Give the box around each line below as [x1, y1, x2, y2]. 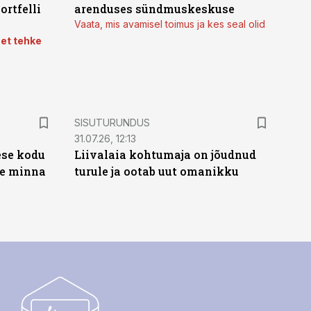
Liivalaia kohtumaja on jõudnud [74, 147, 256, 162]
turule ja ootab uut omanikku [74, 164, 239, 178]
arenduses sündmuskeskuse [74, 1, 235, 16]
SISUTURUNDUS [74, 117, 150, 128]
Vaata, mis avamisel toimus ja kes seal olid [74, 18, 265, 30]
